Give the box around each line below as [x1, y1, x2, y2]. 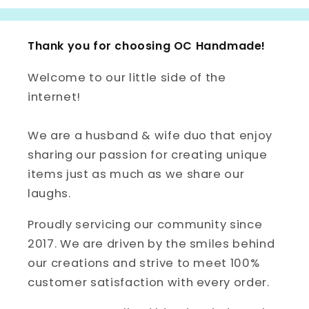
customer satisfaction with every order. [28, 274, 270, 290]
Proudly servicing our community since [28, 216, 263, 232]
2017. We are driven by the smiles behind [28, 235, 275, 252]
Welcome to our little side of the [28, 70, 226, 86]
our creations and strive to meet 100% [28, 255, 260, 271]
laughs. [28, 186, 71, 201]
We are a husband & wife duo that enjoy [28, 128, 273, 143]
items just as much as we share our [28, 166, 245, 182]
